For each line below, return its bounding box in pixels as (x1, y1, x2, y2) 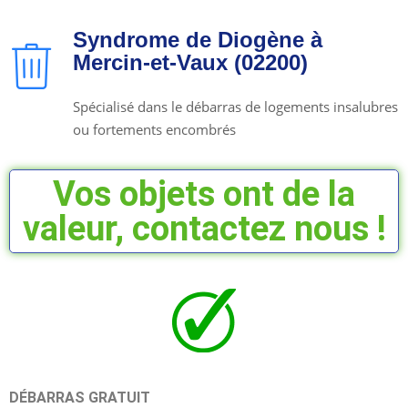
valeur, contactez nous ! (22, 208, 386, 249)
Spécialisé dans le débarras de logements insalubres (73, 97, 398, 116)
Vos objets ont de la (53, 173, 355, 214)
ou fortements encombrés (73, 119, 236, 138)
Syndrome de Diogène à (73, 26, 322, 52)
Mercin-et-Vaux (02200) (73, 49, 308, 75)
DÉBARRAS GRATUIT (9, 388, 150, 406)
